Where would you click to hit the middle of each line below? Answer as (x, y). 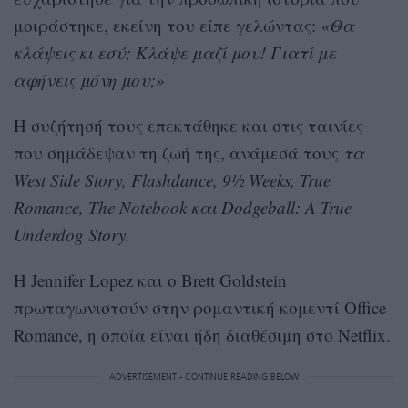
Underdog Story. (72, 235)
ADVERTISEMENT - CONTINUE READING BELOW (204, 377)
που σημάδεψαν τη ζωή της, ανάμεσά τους (178, 153)
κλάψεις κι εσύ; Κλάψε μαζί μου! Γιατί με (175, 53)
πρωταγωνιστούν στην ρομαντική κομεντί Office (200, 308)
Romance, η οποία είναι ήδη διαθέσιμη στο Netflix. (202, 335)
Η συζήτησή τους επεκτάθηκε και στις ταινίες (189, 126)
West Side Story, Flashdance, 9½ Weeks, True (172, 180)
